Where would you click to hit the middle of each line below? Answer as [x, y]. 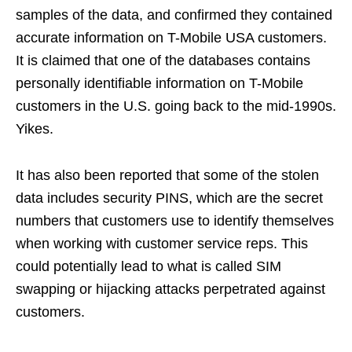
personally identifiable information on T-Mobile [159, 83]
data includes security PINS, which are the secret [169, 198]
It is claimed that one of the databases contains [163, 60]
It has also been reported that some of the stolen [167, 175]
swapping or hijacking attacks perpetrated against [170, 289]
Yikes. [35, 128]
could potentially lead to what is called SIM [148, 266]
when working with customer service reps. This [162, 243]
